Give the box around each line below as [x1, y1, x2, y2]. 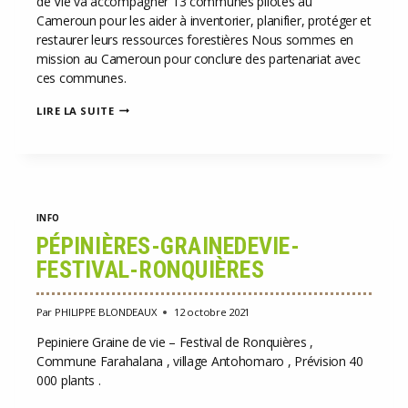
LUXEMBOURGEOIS [113, 113, 219, 127]
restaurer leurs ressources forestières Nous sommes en [36, 30, 354, 48]
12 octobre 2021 [174, 304, 250, 319]
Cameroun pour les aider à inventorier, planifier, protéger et [36, 11, 372, 29]
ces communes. [36, 68, 127, 87]
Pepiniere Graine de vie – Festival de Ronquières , [36, 332, 314, 351]
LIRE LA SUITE [36, 103, 115, 117]
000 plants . [36, 371, 115, 389]
